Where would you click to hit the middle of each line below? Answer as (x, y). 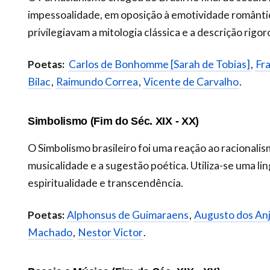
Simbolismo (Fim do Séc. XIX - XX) (114, 121)
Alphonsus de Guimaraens (128, 215)
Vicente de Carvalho (191, 82)
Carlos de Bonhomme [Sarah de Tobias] (159, 64)
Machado (50, 232)
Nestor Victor (110, 232)
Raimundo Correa (97, 82)
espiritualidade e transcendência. (105, 183)
